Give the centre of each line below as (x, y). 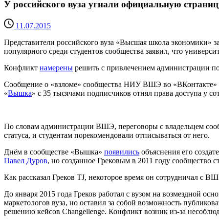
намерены (56, 68)
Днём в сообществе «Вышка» (54, 152)
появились (122, 152)
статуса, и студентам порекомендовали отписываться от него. (107, 135)
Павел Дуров (26, 161)
